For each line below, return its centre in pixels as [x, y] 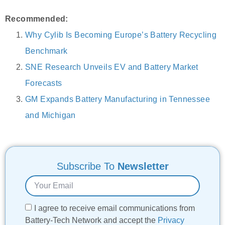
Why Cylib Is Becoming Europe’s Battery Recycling [121, 35]
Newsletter [143, 166]
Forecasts [44, 83]
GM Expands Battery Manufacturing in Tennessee [118, 99]
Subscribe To [87, 166]
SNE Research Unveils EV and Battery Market [112, 67]
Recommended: [37, 19]
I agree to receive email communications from [115, 208]
